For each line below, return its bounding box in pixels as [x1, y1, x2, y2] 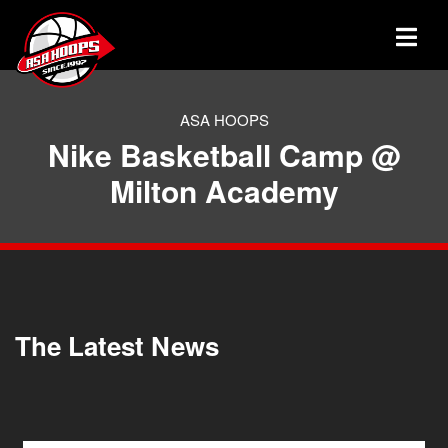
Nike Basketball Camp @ [48, 133, 400, 177]
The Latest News [15, 327, 219, 364]
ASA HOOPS [179, 109, 269, 131]
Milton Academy [109, 169, 339, 213]
